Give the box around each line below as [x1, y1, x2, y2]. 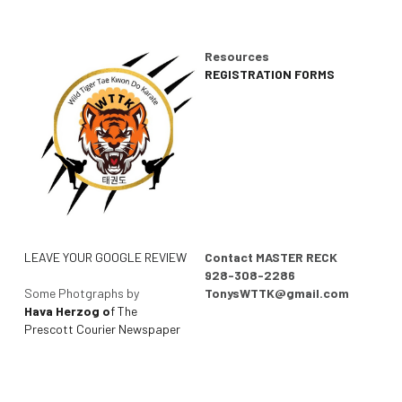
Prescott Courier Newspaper [23, 320, 180, 336]
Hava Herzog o [23, 302, 110, 319]
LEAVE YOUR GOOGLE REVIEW [23, 249, 187, 265]
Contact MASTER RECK [205, 249, 338, 265]
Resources [205, 48, 270, 65]
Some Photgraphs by [23, 284, 142, 301]
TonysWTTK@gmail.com [205, 284, 350, 301]
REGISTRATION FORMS [205, 66, 336, 83]
